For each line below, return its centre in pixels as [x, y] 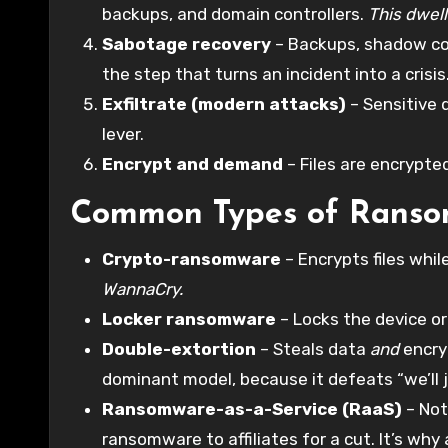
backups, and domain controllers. [235, 13]
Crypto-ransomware [191, 258]
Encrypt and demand [192, 163]
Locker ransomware [189, 318]
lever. [123, 133]
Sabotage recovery [186, 43]
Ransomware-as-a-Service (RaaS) [252, 408]
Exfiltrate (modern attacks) [224, 103]
